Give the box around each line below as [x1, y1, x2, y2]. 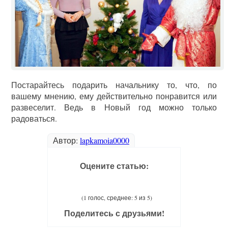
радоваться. [11, 113, 58, 124]
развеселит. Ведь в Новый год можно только [11, 102, 217, 113]
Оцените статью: [79, 160, 149, 172]
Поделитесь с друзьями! [64, 207, 164, 219]
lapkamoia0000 [80, 135, 129, 146]
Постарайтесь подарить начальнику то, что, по [11, 79, 217, 91]
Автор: [53, 135, 80, 146]
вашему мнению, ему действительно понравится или [11, 91, 217, 102]
